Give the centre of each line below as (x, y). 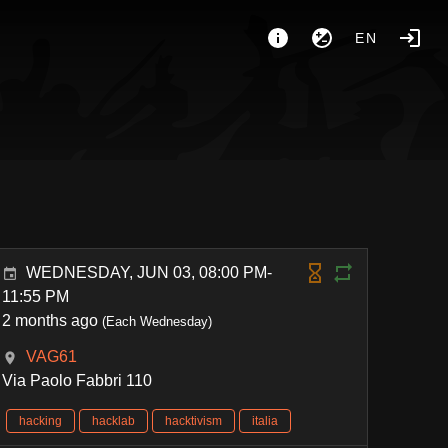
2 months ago (50, 320)
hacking (41, 421)
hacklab (114, 421)
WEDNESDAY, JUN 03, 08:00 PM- (149, 272)
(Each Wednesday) (155, 321)
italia (265, 421)
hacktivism (194, 421)
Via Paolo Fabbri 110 (77, 380)
